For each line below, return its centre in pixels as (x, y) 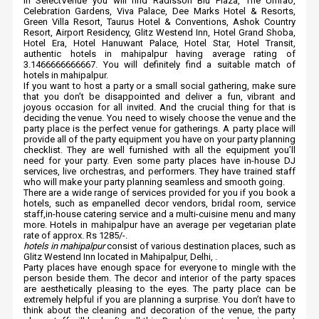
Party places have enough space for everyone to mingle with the (159, 267)
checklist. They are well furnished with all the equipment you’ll (159, 150)
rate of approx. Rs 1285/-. (75, 235)
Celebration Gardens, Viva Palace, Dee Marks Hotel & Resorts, (159, 11)
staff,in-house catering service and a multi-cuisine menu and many (159, 214)
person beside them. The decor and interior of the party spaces (159, 278)
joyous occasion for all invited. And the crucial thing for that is (159, 107)
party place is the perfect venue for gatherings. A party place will (159, 129)
